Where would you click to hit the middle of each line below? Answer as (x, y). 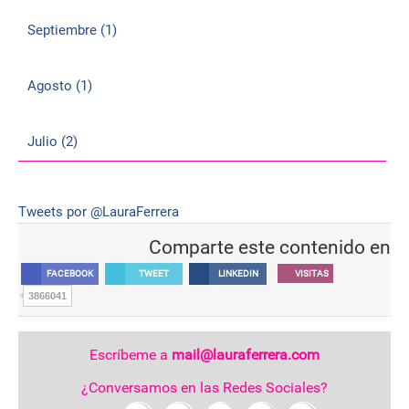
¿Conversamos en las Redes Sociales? (204, 388)
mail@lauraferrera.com (246, 355)
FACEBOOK (70, 274)
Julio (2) (52, 142)
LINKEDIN (238, 274)
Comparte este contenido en (270, 247)
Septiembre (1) (72, 31)
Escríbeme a (129, 355)
